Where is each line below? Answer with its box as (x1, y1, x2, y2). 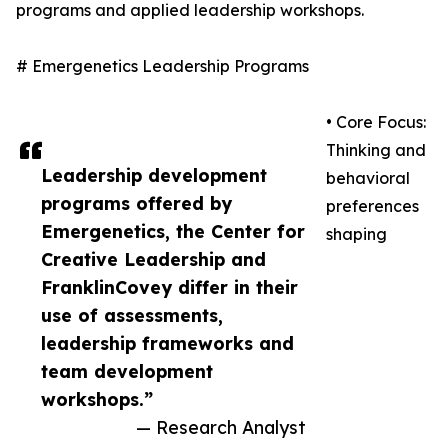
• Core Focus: (326, 112, 426, 133)
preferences (326, 196, 419, 217)
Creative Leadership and (41, 248, 266, 271)
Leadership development (41, 164, 267, 187)
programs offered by (41, 192, 232, 215)
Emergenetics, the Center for (41, 220, 305, 243)
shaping (326, 224, 387, 245)
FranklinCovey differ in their (41, 276, 298, 299)
